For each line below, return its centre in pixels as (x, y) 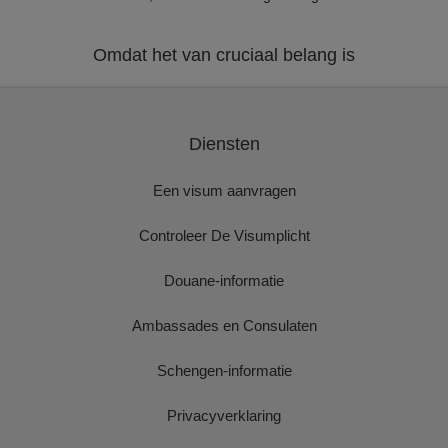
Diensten (224, 144)
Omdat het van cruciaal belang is (224, 55)
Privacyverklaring (224, 415)
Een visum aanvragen (224, 190)
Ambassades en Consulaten (224, 325)
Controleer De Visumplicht (224, 235)
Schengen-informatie (224, 370)
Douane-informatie (224, 280)
